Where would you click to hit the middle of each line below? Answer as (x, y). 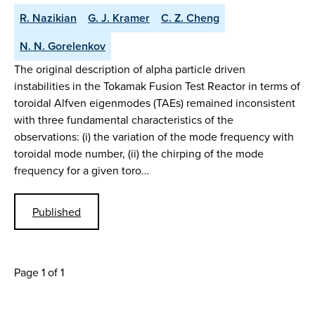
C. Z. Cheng (190, 18)
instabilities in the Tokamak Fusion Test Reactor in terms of (157, 85)
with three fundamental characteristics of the (124, 119)
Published (57, 212)
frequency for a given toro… (82, 170)
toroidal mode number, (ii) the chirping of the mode (139, 153)
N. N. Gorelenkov (63, 46)
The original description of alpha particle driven (130, 69)
